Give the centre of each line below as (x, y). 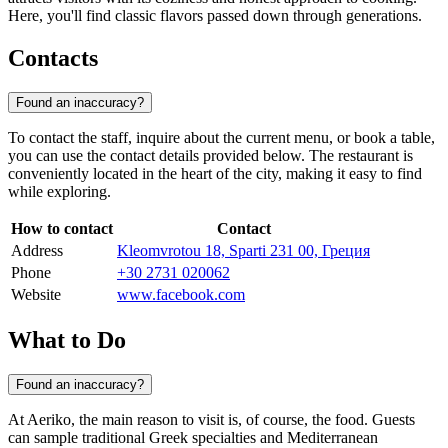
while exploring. (59, 191)
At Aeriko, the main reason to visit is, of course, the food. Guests (211, 419)
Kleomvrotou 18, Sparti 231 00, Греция (243, 250)
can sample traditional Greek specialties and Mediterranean (193, 437)
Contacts (53, 58)
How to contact (62, 228)
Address (37, 250)
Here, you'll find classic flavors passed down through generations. (215, 16)
